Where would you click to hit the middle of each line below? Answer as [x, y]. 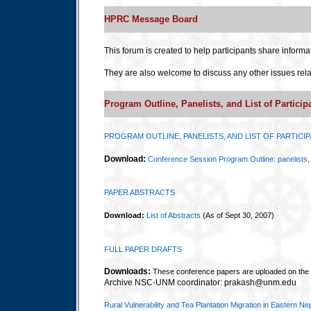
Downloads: [127, 271]
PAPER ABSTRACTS [140, 192]
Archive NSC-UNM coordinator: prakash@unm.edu [200, 283]
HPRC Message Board [151, 19]
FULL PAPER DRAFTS [143, 249]
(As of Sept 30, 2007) [238, 215]
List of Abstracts [174, 215]
